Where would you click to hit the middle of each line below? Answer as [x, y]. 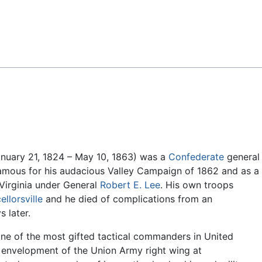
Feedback [38, 18]
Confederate [196, 157]
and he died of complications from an [127, 199]
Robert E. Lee [130, 185]
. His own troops [197, 185]
